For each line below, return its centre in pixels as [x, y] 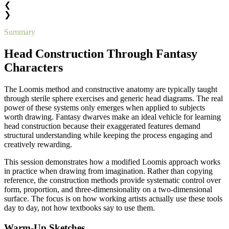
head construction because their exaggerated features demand [102, 126]
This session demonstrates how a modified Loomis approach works [112, 162]
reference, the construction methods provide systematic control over [112, 180]
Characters [33, 68]
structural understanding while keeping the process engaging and [108, 135]
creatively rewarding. [38, 144]
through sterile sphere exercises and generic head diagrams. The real [113, 98]
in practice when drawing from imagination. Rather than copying [108, 171]
